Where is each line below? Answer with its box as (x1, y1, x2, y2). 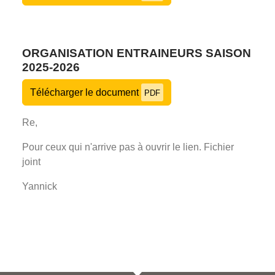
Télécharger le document (30, 87, 141, 98)
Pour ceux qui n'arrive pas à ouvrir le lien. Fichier (22, 141, 234, 152)
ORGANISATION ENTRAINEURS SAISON (22, 46, 251, 60)
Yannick (22, 180, 57, 192)
